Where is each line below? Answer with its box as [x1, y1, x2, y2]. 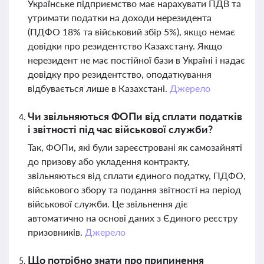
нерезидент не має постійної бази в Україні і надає [28, 54, 245, 65]
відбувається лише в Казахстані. [28, 82, 170, 94]
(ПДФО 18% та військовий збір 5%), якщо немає [28, 26, 235, 37]
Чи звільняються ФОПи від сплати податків [28, 110, 242, 123]
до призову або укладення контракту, [28, 156, 190, 167]
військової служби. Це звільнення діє [28, 198, 188, 209]
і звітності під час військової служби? [28, 123, 213, 136]
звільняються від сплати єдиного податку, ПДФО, [28, 170, 246, 181]
